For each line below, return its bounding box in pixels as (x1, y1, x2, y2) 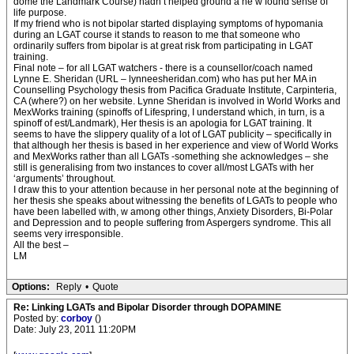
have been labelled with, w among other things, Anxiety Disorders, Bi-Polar (13, 206, 333, 217)
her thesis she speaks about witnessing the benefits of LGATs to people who (13, 195, 337, 206)
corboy (61, 313, 95, 324)
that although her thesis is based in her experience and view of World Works (13, 140, 338, 151)
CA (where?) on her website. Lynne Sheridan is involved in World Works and (13, 96, 341, 107)
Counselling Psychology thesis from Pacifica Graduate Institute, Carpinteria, (13, 85, 337, 96)
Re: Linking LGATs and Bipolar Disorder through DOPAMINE (13, 302, 281, 313)
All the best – (13, 239, 69, 250)
